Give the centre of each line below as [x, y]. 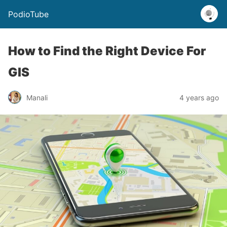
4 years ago [199, 97]
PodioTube [28, 14]
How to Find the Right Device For [107, 51]
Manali [37, 97]
